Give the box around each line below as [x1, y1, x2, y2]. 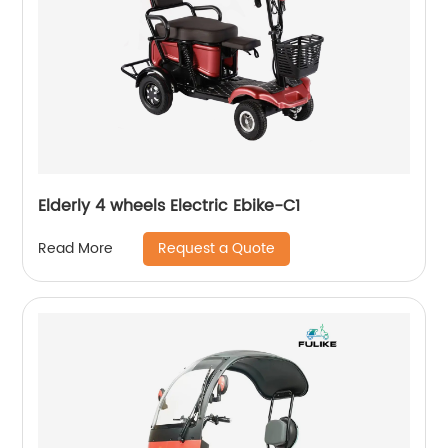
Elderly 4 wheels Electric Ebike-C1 [38, 192, 301, 219]
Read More [38, 237, 114, 261]
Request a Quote [158, 236, 276, 260]
